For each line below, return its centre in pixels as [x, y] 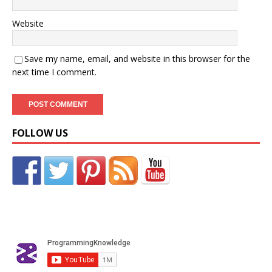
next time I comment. [54, 72]
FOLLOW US [40, 133]
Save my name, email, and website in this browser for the [137, 59]
